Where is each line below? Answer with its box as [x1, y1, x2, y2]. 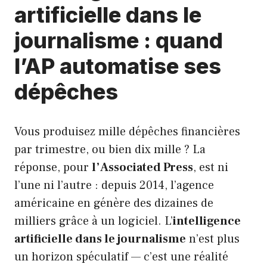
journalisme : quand [14, 27, 223, 54]
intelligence [173, 213, 241, 229]
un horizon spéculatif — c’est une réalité [14, 249, 228, 265]
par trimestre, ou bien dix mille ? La [14, 142, 206, 158]
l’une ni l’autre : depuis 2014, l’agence [14, 178, 214, 194]
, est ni [193, 160, 228, 176]
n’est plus [186, 231, 240, 247]
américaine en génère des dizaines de [14, 195, 213, 212]
